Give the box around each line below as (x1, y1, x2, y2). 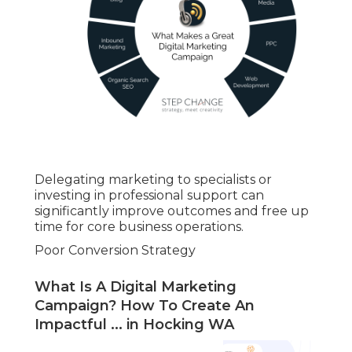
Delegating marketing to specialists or (35, 172, 272, 188)
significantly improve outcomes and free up (35, 203, 309, 219)
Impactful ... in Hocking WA (35, 316, 234, 334)
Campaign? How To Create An (35, 297, 255, 315)
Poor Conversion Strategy (35, 243, 196, 258)
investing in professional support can (35, 188, 264, 203)
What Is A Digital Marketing (35, 278, 236, 296)
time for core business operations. (35, 219, 244, 235)
